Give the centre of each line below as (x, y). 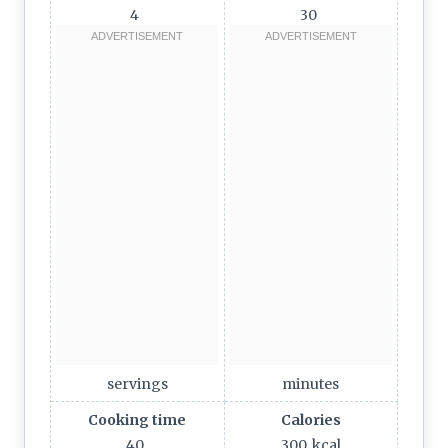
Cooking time (137, 419)
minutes (311, 383)
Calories (310, 419)
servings (137, 383)
